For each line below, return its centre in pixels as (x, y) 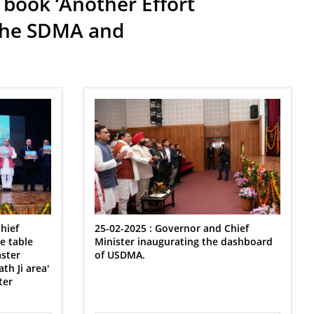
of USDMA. (120, 255)
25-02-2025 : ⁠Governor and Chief (171, 228)
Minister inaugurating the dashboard (183, 241)
